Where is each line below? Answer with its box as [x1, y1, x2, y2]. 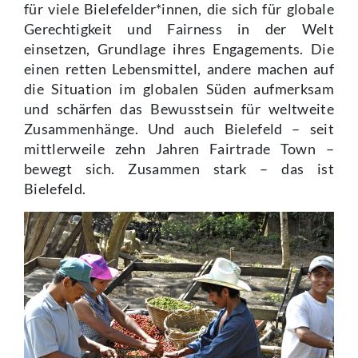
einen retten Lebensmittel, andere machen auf [24, 61, 334, 78]
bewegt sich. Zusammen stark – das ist [24, 161, 334, 178]
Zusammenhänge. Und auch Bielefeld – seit [24, 121, 334, 138]
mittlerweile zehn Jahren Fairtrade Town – [24, 141, 334, 158]
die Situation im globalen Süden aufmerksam [24, 81, 334, 98]
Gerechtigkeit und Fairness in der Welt [24, 21, 334, 38]
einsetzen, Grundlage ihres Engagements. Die [24, 41, 334, 58]
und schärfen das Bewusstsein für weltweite [24, 101, 334, 118]
